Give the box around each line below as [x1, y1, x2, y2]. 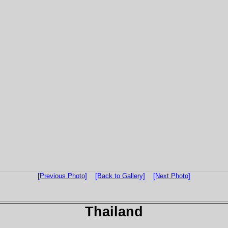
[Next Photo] [153, 172, 190, 180]
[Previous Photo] [38, 172, 87, 180]
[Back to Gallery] [95, 172, 145, 180]
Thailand [85, 204, 143, 219]
